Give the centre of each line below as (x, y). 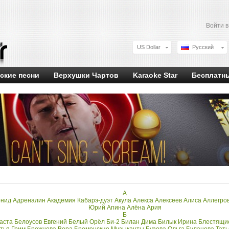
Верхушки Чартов (86, 75)
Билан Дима (139, 222)
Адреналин (29, 200)
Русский (203, 47)
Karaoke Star (155, 75)
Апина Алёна (126, 208)
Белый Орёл (86, 222)
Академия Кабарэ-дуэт (80, 200)
